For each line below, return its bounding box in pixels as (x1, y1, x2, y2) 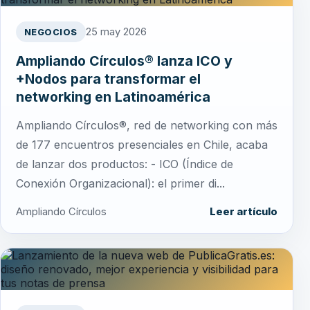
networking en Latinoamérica (16, 89, 210, 106)
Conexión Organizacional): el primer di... (16, 176, 225, 191)
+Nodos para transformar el (16, 71, 201, 88)
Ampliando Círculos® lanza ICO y (16, 53, 232, 70)
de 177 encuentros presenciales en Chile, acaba (16, 138, 268, 152)
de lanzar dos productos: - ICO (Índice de (16, 157, 233, 172)
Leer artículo (210, 206, 277, 219)
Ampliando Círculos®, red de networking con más (16, 118, 277, 133)
